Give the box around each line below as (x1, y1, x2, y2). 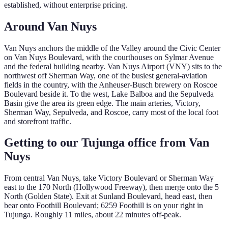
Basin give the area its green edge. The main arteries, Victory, (4, 98, 201, 107)
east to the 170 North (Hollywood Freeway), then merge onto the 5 (4, 183, 219, 192)
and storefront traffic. (4, 117, 71, 126)
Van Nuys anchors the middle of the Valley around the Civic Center (4, 43, 220, 52)
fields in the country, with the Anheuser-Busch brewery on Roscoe (4, 80, 217, 89)
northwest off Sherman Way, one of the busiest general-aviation (4, 71, 207, 80)
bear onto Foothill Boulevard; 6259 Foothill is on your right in (4, 201, 203, 210)
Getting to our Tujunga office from (4, 136, 189, 150)
